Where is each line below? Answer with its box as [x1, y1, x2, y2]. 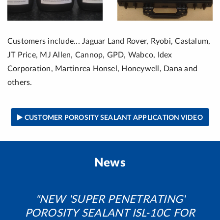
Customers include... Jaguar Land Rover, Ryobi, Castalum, [7, 37, 211, 45]
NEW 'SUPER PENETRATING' [39, 194, 185, 205]
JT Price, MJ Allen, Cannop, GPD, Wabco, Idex [7, 51, 172, 59]
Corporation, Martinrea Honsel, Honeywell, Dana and [7, 65, 197, 73]
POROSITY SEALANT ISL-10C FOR [25, 208, 195, 219]
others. [7, 79, 32, 86]
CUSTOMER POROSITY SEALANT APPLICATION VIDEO [23, 114, 203, 122]
